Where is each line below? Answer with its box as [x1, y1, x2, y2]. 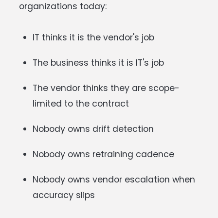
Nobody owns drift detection [33, 123, 154, 135]
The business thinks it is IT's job [33, 56, 164, 69]
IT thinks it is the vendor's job [33, 31, 154, 43]
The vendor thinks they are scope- [33, 82, 180, 94]
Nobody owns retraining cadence [33, 148, 174, 160]
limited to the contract [33, 97, 129, 109]
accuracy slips [33, 189, 95, 201]
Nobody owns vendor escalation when [33, 173, 195, 185]
